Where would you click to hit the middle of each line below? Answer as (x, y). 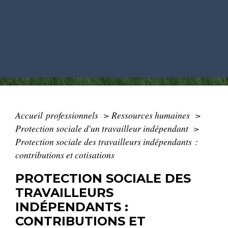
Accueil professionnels (58, 115)
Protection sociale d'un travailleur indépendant (103, 128)
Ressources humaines (152, 115)
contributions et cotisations (65, 154)
